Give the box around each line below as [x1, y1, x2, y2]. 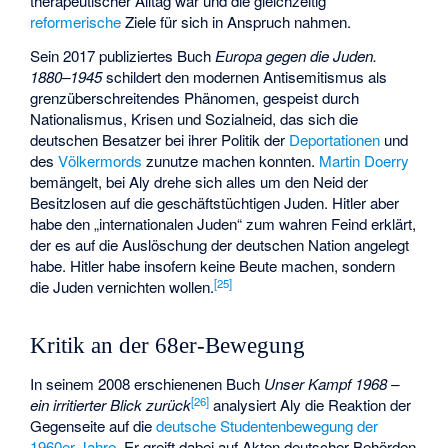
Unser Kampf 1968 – [264, 373, 400, 395]
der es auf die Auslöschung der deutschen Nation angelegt [30, 234, 410, 256]
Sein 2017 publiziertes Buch [30, 45, 216, 67]
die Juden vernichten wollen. [30, 276, 215, 298]
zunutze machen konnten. [142, 150, 320, 172]
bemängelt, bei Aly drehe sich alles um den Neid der [30, 171, 369, 193]
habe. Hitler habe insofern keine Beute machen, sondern [30, 255, 396, 277]
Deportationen [289, 129, 381, 151]
